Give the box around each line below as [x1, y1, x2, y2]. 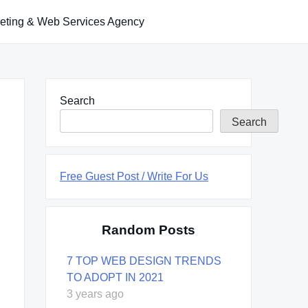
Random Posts [102, 222, 195, 237]
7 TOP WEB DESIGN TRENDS [67, 254, 221, 267]
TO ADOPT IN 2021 [67, 271, 164, 283]
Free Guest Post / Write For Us [60, 170, 208, 182]
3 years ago [67, 287, 124, 300]
